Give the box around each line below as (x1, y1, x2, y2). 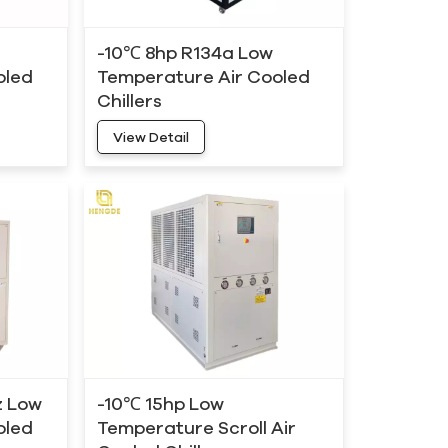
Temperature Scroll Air (96, 416, 296, 437)
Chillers (96, 90, 162, 111)
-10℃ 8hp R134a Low (96, 42, 273, 63)
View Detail (112, 129, 189, 146)
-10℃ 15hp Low (96, 392, 224, 413)
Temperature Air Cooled (96, 66, 310, 87)
